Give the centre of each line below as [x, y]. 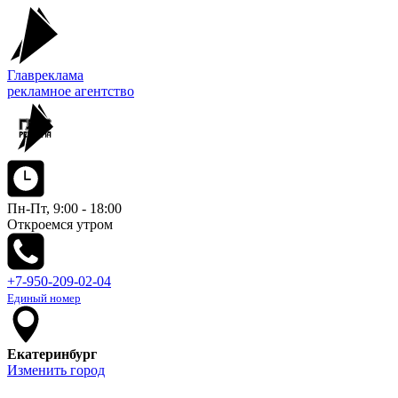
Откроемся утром [60, 224]
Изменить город [56, 370]
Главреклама [45, 75]
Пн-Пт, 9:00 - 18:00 [64, 208]
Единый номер [44, 298]
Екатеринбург [52, 354]
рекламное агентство [71, 91]
